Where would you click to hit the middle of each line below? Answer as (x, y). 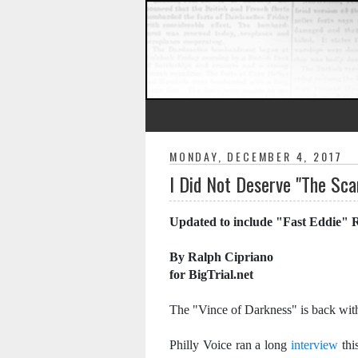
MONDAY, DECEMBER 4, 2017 (257, 156)
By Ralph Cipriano (221, 257)
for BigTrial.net (211, 274)
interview (314, 345)
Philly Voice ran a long (230, 345)
